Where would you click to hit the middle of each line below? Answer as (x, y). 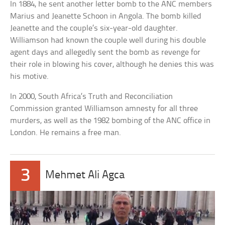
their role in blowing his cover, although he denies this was (112, 64)
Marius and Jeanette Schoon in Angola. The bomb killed (106, 16)
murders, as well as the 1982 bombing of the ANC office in (110, 121)
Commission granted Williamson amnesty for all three (104, 108)
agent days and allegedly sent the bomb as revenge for (105, 52)
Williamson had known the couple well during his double (108, 40)
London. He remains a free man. (66, 133)
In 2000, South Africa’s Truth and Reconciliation (92, 96)
